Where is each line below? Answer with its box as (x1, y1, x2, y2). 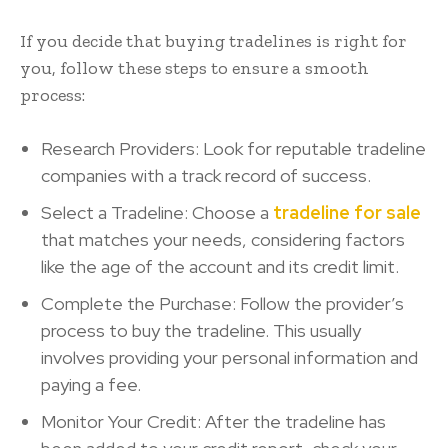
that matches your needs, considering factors (41, 228, 405, 252)
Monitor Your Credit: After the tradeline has (41, 410, 386, 434)
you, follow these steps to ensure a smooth (20, 57, 369, 80)
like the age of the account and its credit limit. (41, 255, 399, 279)
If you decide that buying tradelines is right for (20, 30, 407, 53)
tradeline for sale (273, 201, 421, 225)
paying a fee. (41, 373, 141, 397)
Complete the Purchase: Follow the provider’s (41, 292, 404, 316)
